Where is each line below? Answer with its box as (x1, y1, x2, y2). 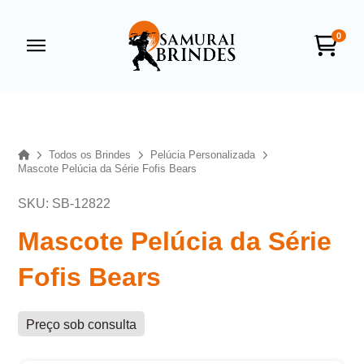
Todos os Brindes (49, 149, 132, 162)
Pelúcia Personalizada (150, 149, 256, 162)
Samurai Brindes (98, 76, 253, 98)
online (98, 103, 130, 116)
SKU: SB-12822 (18, 196, 111, 210)
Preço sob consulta (26, 317, 137, 331)
